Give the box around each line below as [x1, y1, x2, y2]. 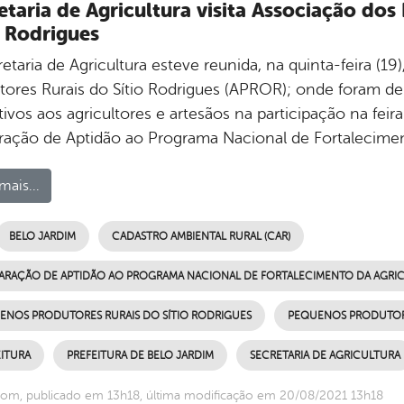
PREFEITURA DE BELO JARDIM [66, 349, 214, 363]
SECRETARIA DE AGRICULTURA [249, 349, 400, 363]
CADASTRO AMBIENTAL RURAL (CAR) [111, 230, 290, 243]
